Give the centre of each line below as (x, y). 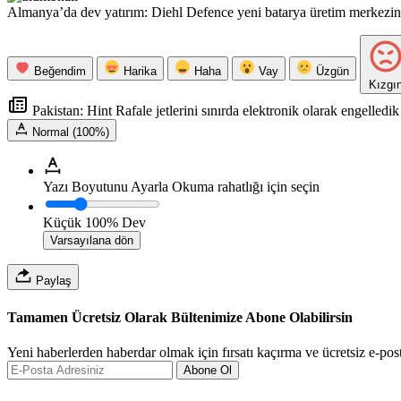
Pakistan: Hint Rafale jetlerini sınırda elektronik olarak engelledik (214, 111)
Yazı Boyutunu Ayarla (106, 187)
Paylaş (52, 281)
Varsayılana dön (92, 241)
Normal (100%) (71, 132)
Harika (140, 72)
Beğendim (60, 72)
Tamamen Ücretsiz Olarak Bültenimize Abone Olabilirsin (180, 317)
